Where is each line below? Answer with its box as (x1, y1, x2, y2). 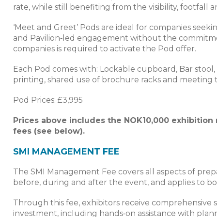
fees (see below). (13, 126, 85, 136)
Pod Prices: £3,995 (13, 95, 83, 105)
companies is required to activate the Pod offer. (13, 44, 196, 54)
